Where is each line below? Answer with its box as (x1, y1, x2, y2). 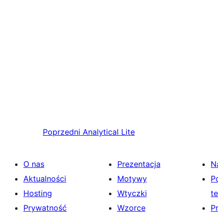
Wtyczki (117, 188, 147, 199)
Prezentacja (117, 159, 161, 169)
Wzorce (117, 203, 145, 213)
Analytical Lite (83, 127, 135, 137)
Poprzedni (43, 127, 80, 137)
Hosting (23, 188, 52, 199)
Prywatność (23, 203, 67, 213)
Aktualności (23, 174, 66, 184)
